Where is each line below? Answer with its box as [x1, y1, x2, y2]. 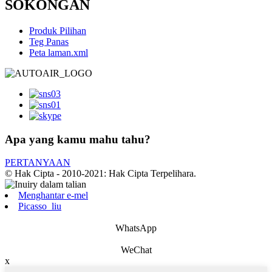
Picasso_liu [18, 201, 61, 212]
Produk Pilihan [29, 25, 86, 36]
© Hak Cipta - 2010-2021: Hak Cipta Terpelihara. [5, 168, 196, 179]
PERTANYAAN [5, 157, 70, 168]
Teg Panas [29, 36, 69, 47]
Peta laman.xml [29, 47, 88, 58]
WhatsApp [115, 223, 157, 234]
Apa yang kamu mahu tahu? [5, 132, 151, 146]
